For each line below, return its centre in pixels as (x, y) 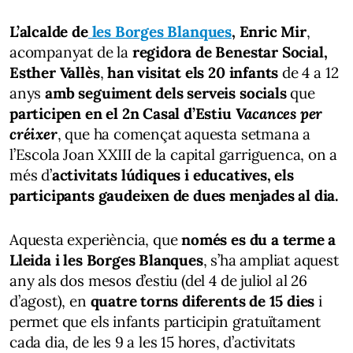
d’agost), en (50, 301)
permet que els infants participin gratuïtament (165, 321)
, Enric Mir (269, 32)
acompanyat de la (69, 52)
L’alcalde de (49, 32)
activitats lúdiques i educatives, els (173, 175)
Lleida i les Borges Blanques (106, 260)
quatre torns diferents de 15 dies (203, 301)
